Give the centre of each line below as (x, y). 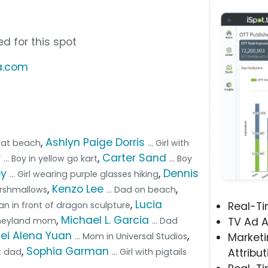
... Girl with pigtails (150, 252)
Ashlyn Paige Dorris (95, 142)
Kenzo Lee (78, 189)
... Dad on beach (141, 189)
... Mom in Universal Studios (131, 236)
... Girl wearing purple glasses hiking (84, 174)
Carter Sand (135, 158)
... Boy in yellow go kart (51, 158)
